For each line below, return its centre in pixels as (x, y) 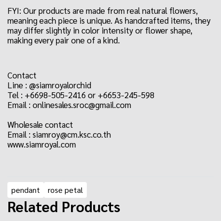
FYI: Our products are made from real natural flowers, (103, 10)
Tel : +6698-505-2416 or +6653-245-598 (81, 95)
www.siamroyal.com (42, 144)
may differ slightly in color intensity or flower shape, (100, 30)
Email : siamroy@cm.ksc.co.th (60, 134)
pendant (26, 190)
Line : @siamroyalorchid (50, 85)
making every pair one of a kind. (64, 40)
